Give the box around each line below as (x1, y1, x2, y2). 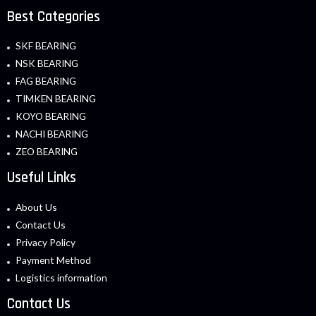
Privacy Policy (16, 236, 75, 249)
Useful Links (7, 169, 76, 188)
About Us (16, 201, 57, 214)
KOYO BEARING (16, 110, 86, 123)
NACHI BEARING (16, 128, 88, 140)
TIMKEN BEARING (16, 92, 96, 105)
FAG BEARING (16, 75, 76, 87)
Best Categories (7, 7, 100, 26)
